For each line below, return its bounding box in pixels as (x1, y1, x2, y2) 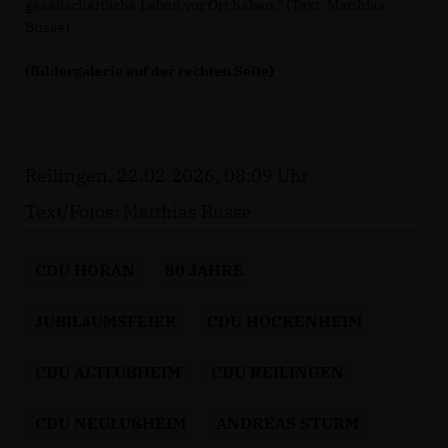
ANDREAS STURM (216, 411, 359, 434)
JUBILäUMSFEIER (35, 309, 177, 332)
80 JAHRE (165, 258, 244, 281)
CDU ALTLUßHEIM (35, 360, 181, 383)
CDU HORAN (35, 258, 135, 281)
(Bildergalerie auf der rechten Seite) (25, 61, 274, 80)
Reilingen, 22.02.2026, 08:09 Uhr (25, 163, 309, 187)
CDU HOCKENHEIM (207, 309, 362, 332)
